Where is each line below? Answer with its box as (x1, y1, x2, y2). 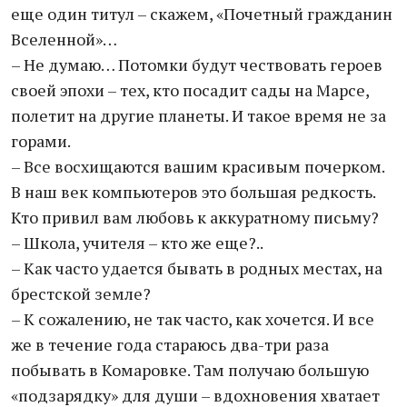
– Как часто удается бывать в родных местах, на (11, 257, 382, 279)
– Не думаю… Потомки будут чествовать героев (11, 54, 382, 75)
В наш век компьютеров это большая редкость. (11, 181, 375, 203)
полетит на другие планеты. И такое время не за (11, 104, 386, 126)
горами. (11, 130, 71, 152)
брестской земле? (11, 283, 151, 304)
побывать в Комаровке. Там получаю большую (11, 359, 369, 381)
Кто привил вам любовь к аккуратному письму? (11, 206, 379, 228)
